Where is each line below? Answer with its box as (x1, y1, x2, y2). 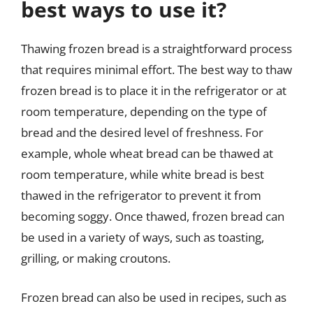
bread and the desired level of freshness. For (21, 124, 263, 140)
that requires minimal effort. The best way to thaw (21, 61, 292, 78)
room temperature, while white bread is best (21, 166, 264, 182)
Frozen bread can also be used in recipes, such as (21, 289, 286, 305)
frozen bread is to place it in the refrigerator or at (21, 82, 286, 99)
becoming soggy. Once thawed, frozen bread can (21, 208, 284, 224)
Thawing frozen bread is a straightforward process (21, 41, 292, 57)
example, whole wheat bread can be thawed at (21, 145, 273, 161)
